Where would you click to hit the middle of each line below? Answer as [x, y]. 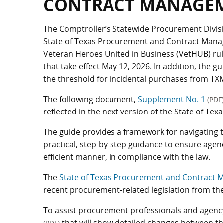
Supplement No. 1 [172, 99]
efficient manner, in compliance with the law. [127, 157]
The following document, [91, 99]
